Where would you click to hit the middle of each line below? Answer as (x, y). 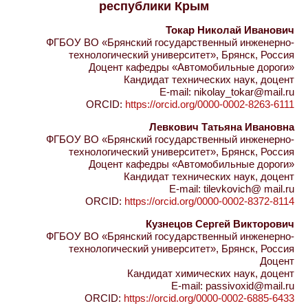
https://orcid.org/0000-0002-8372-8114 (209, 201)
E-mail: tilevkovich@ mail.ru (232, 189)
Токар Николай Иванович (230, 30)
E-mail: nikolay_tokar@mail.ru (227, 92)
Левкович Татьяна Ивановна (222, 127)
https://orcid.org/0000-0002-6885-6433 (209, 298)
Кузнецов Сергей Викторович (220, 224)
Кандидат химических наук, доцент (211, 273)
